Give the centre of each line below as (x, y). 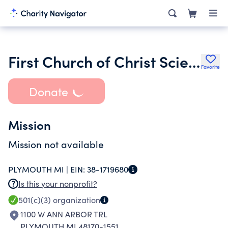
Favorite (210, 67)
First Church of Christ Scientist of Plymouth (194, 61)
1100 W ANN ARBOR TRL (64, 214)
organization (76, 200)
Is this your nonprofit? (58, 183)
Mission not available (56, 144)
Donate (48, 91)
